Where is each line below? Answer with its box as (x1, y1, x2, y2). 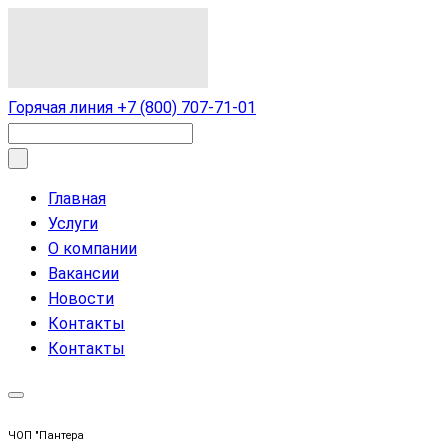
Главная (48, 189, 106, 208)
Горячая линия (8, 98, 113, 117)
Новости (48, 289, 114, 308)
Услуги (48, 214, 98, 233)
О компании (48, 239, 137, 258)
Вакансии (48, 264, 119, 283)
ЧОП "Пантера (8, 428, 84, 442)
